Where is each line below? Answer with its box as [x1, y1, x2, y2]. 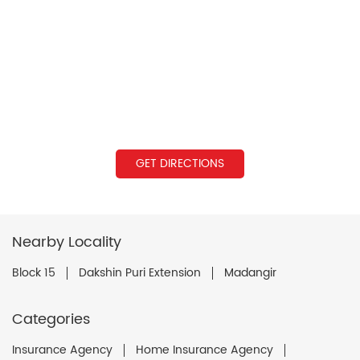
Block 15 [12, 263, 55, 282]
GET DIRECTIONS [136, 153, 224, 173]
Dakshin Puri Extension [79, 263, 201, 282]
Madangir [224, 263, 276, 282]
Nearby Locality [12, 230, 121, 254]
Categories [12, 307, 90, 331]
